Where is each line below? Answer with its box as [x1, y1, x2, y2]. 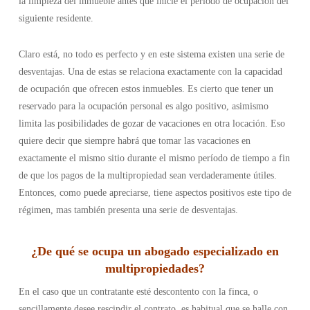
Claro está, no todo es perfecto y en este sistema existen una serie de [18, 49, 284, 60]
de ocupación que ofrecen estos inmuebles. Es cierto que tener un [18, 84, 273, 94]
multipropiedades [104, 262, 199, 275]
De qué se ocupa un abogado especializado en [37, 244, 279, 258]
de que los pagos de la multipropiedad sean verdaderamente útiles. [18, 170, 277, 181]
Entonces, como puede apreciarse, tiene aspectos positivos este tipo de [18, 188, 291, 198]
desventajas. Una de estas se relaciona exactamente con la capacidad [18, 66, 282, 77]
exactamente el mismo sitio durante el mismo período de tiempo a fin [18, 153, 290, 163]
